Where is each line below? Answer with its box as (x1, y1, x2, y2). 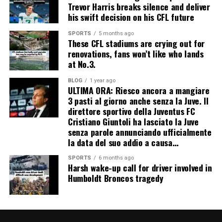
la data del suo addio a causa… (67, 136, 178, 149)
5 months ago (98, 30, 134, 37)
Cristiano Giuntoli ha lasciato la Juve (67, 115, 199, 128)
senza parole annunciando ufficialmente (67, 125, 212, 139)
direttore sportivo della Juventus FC (67, 105, 195, 118)
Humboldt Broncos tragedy (67, 171, 164, 185)
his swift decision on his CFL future (67, 10, 194, 24)
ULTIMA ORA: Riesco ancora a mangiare (67, 84, 210, 97)
